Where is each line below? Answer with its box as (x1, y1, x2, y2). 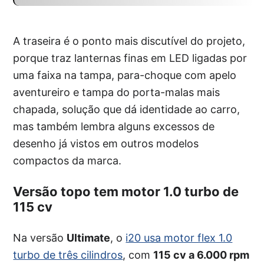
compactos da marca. (13, 154, 122, 167)
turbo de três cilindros (13, 248, 123, 261)
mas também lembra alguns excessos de (13, 120, 215, 133)
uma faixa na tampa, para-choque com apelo (13, 68, 237, 81)
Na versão (13, 231, 67, 244)
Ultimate (67, 231, 111, 244)
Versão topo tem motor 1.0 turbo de (13, 183, 239, 199)
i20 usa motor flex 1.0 (126, 231, 233, 244)
